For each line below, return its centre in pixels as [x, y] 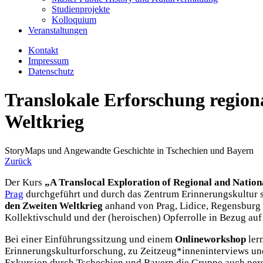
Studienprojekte [81, 9]
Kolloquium [74, 20]
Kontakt [43, 50]
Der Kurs [25, 182]
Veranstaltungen [58, 30]
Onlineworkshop [212, 239]
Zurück [18, 161]
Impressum [48, 61]
